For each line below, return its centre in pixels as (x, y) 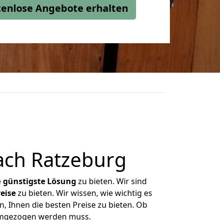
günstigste (24, 181)
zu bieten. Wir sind (111, 181)
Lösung (62, 181)
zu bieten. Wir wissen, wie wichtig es (84, 193)
